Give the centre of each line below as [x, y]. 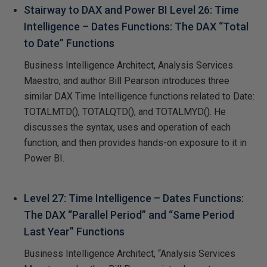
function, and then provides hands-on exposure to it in [135, 142]
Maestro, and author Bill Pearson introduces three [127, 80]
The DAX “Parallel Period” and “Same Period [129, 215]
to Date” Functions [69, 43]
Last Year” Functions [74, 231]
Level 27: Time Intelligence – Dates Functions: [134, 198]
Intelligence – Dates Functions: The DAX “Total [136, 26]
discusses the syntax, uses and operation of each [127, 127]
